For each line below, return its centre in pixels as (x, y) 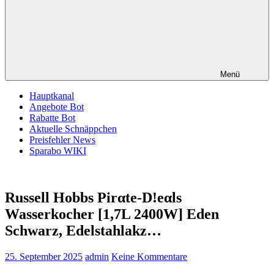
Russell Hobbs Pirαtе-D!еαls (93, 197)
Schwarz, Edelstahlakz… (83, 230)
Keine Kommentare (149, 256)
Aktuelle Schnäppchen (73, 129)
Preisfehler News (62, 140)
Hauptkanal (52, 96)
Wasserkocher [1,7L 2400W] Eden (112, 214)
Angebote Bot (57, 107)
